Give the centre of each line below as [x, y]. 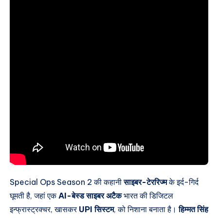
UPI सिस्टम [96, 209]
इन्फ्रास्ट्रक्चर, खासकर [44, 209]
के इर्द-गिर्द [183, 182]
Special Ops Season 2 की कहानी [67, 182]
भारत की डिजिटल [147, 195]
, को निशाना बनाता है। [146, 209]
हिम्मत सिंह [193, 209]
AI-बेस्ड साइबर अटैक [90, 195]
